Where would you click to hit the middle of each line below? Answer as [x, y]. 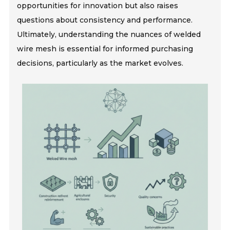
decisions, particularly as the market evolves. [100, 63]
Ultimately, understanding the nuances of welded [109, 34]
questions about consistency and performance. [105, 20]
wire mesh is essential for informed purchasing [105, 49]
